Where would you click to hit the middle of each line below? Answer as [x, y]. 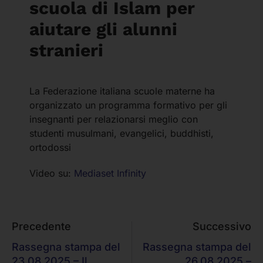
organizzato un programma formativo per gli [128, 105]
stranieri [66, 50]
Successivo [222, 226]
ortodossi [50, 147]
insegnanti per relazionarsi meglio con [114, 119]
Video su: [52, 173]
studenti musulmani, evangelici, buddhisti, [122, 133]
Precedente [41, 226]
